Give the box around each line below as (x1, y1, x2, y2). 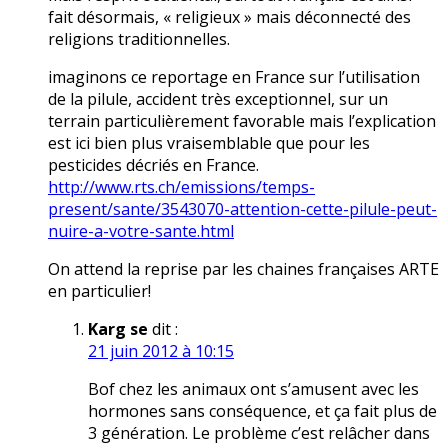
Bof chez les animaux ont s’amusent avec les (88, 378, 419, 401)
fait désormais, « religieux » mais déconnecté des (48, 6, 411, 29)
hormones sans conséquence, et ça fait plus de (88, 400, 437, 423)
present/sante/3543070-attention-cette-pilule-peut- (48, 198, 437, 221)
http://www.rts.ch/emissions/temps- (48, 176, 315, 199)
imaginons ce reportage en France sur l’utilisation (48, 66, 420, 89)
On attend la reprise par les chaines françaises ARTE (48, 258, 439, 281)
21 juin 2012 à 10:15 (88, 340, 234, 363)
